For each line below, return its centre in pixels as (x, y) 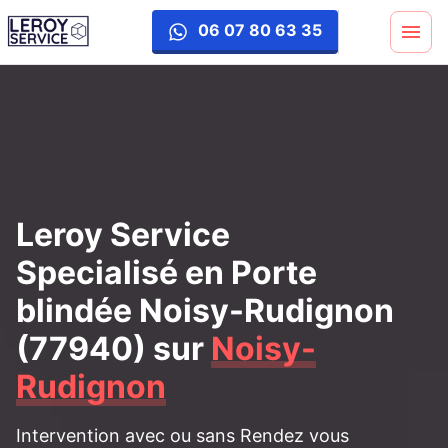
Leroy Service (123, 234)
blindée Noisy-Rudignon (205, 310)
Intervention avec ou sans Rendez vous (182, 435)
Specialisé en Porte (166, 272)
